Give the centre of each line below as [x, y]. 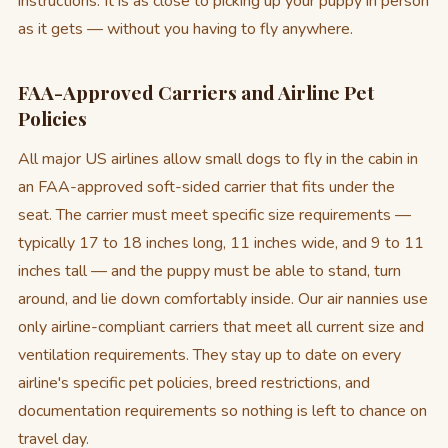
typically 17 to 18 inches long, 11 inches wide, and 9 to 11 [221, 243]
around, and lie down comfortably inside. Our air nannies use [223, 299]
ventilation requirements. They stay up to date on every [209, 355]
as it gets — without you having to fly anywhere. [185, 29]
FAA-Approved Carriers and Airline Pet [196, 92]
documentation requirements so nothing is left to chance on [222, 411]
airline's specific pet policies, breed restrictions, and [194, 383]
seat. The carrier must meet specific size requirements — [214, 215]
